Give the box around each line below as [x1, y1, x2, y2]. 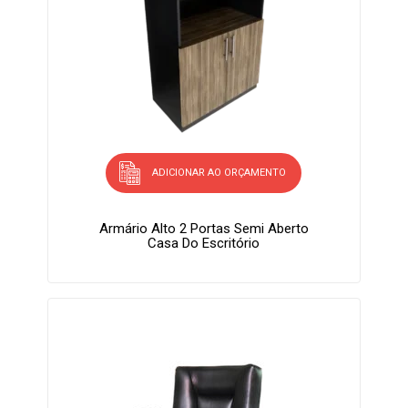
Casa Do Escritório [148, 235, 260, 252]
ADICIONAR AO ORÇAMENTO [152, 167, 287, 179]
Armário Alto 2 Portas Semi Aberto [98, 220, 309, 238]
